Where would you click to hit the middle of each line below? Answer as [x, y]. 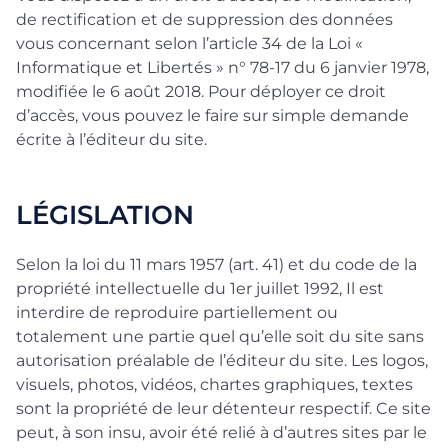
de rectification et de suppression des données [204, 19]
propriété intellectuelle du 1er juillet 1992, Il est [200, 288]
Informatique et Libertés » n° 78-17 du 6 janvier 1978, [222, 67]
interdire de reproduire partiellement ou [177, 312]
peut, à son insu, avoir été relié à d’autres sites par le [221, 432]
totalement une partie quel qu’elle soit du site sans [220, 336]
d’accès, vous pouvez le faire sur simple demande [212, 115]
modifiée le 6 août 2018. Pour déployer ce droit [201, 91]
